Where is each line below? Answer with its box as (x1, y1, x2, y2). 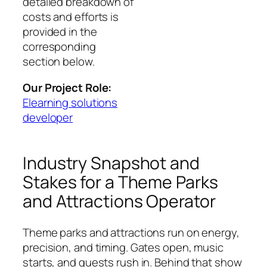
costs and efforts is (23, 9, 119, 25)
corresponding (23, 39, 96, 55)
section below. (23, 54, 95, 70)
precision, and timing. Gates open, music (23, 239, 223, 255)
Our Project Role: (23, 79, 112, 95)
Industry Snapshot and (23, 151, 200, 175)
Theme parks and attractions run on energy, (23, 224, 240, 240)
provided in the (23, 24, 97, 40)
